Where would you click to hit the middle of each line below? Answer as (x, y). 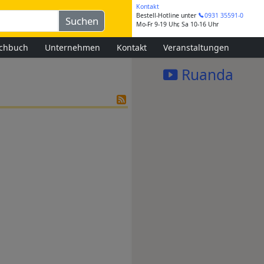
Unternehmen (72, 47)
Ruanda (205, 75)
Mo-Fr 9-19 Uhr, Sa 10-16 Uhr (177, 24)
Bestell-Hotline (158, 16)
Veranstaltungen (196, 47)
